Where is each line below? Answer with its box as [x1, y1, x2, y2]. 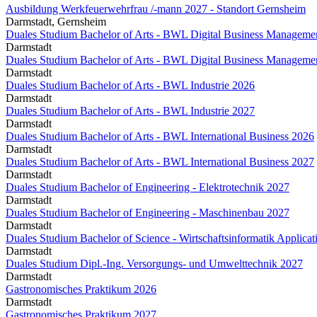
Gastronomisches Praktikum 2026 [6, 282, 156, 295]
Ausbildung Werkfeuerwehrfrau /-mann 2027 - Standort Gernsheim [6, 2, 306, 15]
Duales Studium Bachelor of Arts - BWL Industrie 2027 [6, 104, 255, 117]
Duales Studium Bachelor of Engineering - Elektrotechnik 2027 [6, 180, 289, 193]
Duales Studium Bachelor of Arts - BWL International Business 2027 [6, 155, 314, 168]
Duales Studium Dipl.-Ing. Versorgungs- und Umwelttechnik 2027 [6, 257, 303, 270]
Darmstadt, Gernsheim [6, 15, 106, 28]
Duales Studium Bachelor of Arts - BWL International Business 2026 [6, 129, 314, 142]
